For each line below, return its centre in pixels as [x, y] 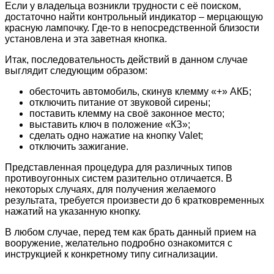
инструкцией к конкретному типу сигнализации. [111, 254]
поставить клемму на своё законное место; [127, 113]
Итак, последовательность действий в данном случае [126, 59]
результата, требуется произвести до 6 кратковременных [135, 200]
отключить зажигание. [79, 146]
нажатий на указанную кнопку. [73, 211]
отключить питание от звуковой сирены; [120, 102]
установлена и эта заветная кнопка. [86, 39]
